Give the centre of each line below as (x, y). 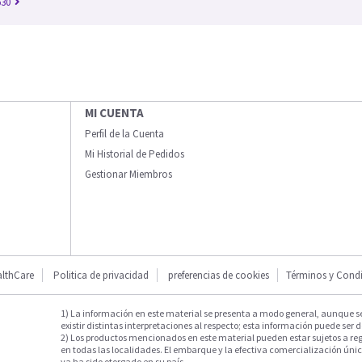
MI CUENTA (114, 113)
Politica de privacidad (101, 275)
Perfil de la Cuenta (124, 134)
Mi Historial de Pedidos (135, 154)
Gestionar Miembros (128, 174)
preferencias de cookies (219, 275)
